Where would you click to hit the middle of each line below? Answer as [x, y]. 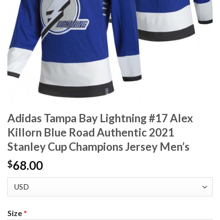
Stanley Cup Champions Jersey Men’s [98, 147]
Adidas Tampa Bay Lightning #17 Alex [100, 118]
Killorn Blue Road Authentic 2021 [91, 133]
